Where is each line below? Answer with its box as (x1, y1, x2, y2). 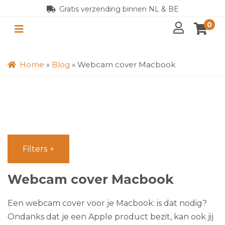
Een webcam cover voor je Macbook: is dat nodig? (8, 198, 207, 208)
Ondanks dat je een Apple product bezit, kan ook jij (8, 212, 213, 221)
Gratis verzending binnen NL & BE (57, 5, 179, 14)
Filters (23, 144, 47, 154)
